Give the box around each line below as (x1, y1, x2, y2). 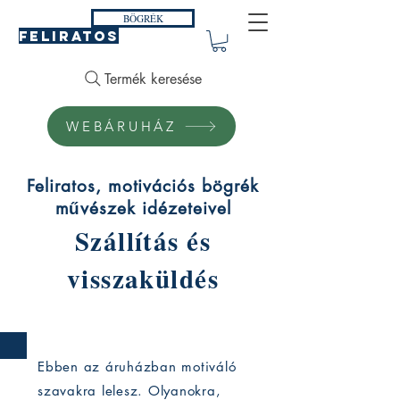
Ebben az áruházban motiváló (37, 358, 237, 376)
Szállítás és (74, 222, 212, 261)
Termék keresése (104, 69, 202, 88)
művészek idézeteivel (54, 197, 231, 221)
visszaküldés (66, 260, 220, 298)
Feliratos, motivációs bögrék (27, 175, 259, 198)
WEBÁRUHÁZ (66, 118, 177, 136)
